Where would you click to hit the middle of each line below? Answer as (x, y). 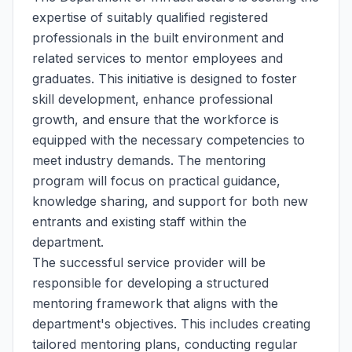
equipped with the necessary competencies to (169, 140)
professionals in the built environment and (158, 38)
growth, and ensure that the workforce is (156, 119)
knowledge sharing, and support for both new (170, 201)
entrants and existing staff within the (139, 222)
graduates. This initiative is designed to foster (165, 79)
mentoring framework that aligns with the (155, 303)
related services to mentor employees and (158, 58)
